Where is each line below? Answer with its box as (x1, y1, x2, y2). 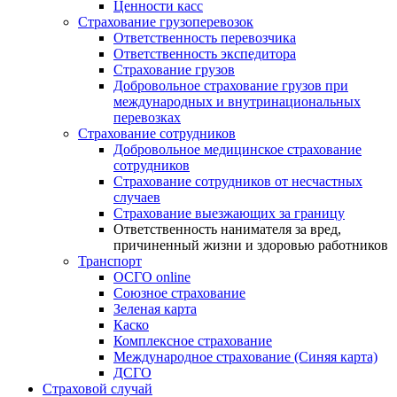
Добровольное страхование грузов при (113, 77, 348, 93)
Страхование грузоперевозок (78, 13, 253, 29)
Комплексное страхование (113, 332, 272, 348)
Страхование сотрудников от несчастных (113, 173, 362, 189)
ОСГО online (113, 269, 191, 284)
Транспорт (78, 253, 142, 269)
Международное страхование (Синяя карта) (113, 348, 378, 364)
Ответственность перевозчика (113, 29, 296, 45)
